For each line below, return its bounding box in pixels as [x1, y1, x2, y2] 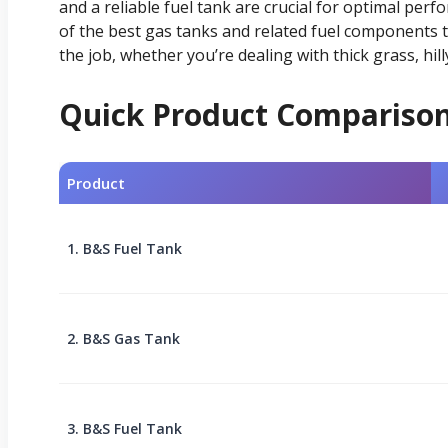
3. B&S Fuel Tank [67, 418, 182, 438]
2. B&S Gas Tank [67, 328, 180, 348]
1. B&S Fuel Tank [67, 238, 182, 258]
